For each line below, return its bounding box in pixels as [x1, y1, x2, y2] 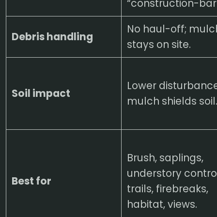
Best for [11, 173, 51, 188]
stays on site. [126, 37, 191, 51]
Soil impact [11, 86, 70, 100]
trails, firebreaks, [126, 181, 208, 196]
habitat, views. [126, 197, 197, 211]
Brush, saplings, [126, 150, 203, 165]
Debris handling [11, 29, 93, 44]
